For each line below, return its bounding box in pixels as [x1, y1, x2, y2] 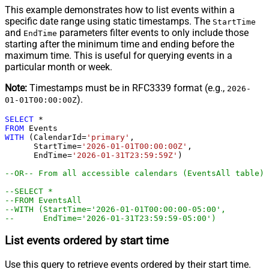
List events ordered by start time [5, 234, 169, 248]
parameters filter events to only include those [57, 27, 249, 39]
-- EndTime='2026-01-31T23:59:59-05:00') [5, 214, 216, 223]
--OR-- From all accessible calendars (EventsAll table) [5, 169, 264, 178]
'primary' [86, 133, 130, 142]
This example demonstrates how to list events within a [5, 4, 235, 16]
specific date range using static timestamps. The [5, 16, 213, 28]
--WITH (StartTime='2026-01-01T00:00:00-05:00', [5, 205, 235, 214]
